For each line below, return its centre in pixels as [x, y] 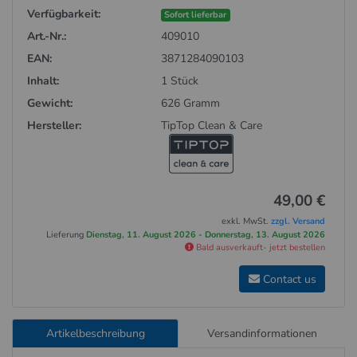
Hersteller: [54, 126]
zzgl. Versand [298, 222]
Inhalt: [43, 81]
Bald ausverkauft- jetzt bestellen [260, 248]
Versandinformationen [262, 333]
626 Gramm [191, 104]
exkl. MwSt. [247, 222]
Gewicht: [49, 104]
